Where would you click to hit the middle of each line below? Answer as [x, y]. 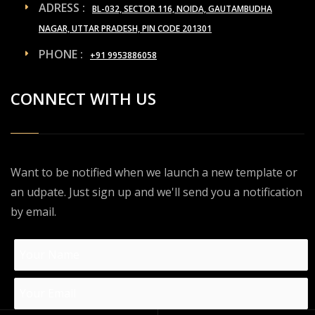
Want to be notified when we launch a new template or [154, 172]
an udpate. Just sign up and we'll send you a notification [156, 192]
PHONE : [61, 54]
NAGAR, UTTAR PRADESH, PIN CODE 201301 [125, 28]
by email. [33, 211]
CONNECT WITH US [83, 98]
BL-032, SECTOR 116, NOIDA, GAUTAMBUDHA [182, 8]
